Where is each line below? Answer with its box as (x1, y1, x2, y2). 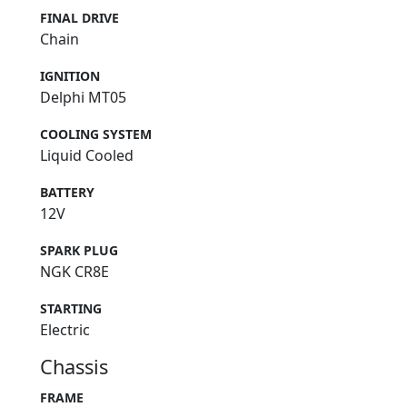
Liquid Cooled (40, 145, 134, 166)
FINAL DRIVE (40, 9, 119, 27)
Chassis (40, 353, 108, 381)
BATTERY (40, 184, 94, 202)
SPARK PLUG (40, 242, 118, 260)
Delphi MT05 (40, 87, 126, 108)
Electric (40, 320, 90, 341)
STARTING (40, 300, 102, 318)
